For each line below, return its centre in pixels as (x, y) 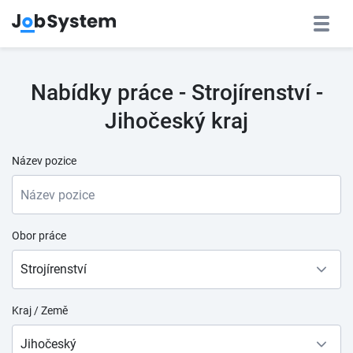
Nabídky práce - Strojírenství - (176, 93)
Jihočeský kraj (176, 121)
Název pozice (44, 161)
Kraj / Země (40, 310)
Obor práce (39, 236)
